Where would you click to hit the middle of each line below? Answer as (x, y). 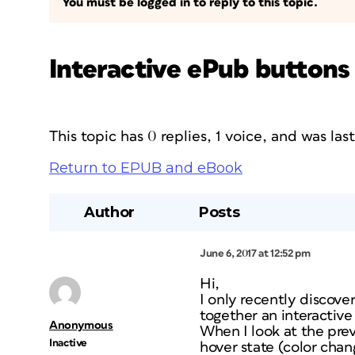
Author (109, 212)
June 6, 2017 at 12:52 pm (255, 254)
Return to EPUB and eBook (146, 168)
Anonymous (81, 325)
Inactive (69, 343)
